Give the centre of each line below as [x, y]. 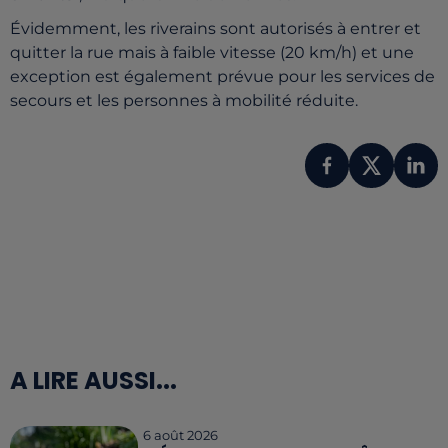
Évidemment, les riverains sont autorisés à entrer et [215, 29]
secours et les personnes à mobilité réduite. [184, 101]
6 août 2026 [181, 434]
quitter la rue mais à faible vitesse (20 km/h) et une [212, 53]
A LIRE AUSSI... [93, 380]
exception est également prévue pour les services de [222, 77]
